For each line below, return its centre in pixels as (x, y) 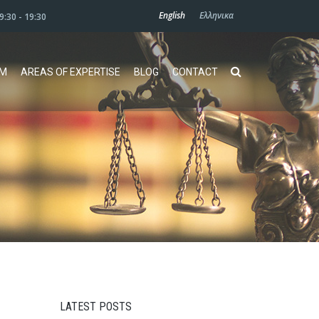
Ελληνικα (216, 15)
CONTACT (195, 72)
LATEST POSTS (95, 307)
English (172, 15)
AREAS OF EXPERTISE (70, 72)
